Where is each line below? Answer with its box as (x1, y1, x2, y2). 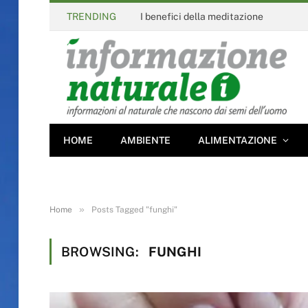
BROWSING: (61, 244, 142, 259)
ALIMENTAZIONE (198, 135, 277, 146)
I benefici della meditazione (140, 10, 263, 22)
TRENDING (67, 10, 116, 22)
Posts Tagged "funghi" (91, 205, 177, 214)
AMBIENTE (120, 135, 170, 146)
